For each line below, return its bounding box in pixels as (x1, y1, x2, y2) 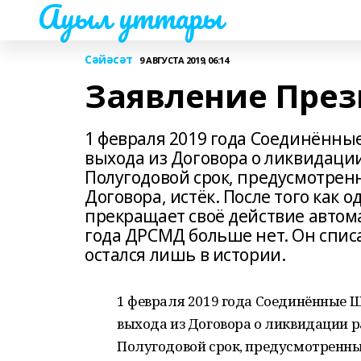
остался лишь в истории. (85, 243, 286, 266)
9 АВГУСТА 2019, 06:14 (139, 53, 229, 66)
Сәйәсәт (85, 52, 134, 67)
